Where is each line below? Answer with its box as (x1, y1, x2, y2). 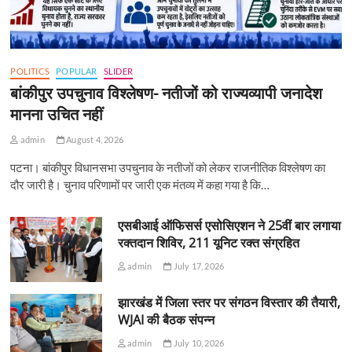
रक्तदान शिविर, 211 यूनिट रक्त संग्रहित (117, 234, 299, 252)
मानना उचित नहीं (10, 104, 104, 126)
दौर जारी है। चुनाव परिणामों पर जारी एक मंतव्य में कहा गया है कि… (10, 178, 270, 192)
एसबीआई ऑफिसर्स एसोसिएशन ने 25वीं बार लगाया (117, 217, 341, 235)
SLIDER (103, 66, 134, 77)
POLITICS (10, 66, 50, 77)
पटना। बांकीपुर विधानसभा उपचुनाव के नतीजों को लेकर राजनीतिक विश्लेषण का (10, 160, 326, 175)
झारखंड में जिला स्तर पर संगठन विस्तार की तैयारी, (117, 293, 340, 311)
